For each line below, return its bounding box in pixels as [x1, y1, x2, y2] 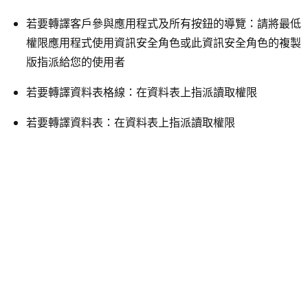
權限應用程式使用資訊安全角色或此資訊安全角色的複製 [26, 34, 301, 50]
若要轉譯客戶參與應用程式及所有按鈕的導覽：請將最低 [26, 15, 301, 31]
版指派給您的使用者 [26, 54, 125, 69]
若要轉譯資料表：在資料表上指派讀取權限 [26, 114, 235, 130]
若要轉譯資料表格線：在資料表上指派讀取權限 [26, 84, 257, 100]
